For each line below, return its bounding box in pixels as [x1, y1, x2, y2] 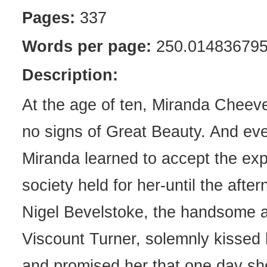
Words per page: [22, 38, 151, 55]
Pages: [22, 9, 75, 27]
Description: [22, 66, 118, 84]
